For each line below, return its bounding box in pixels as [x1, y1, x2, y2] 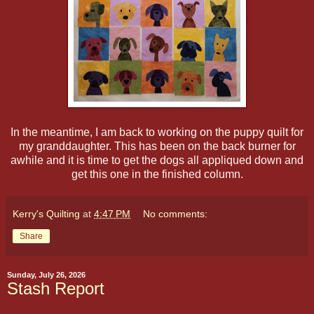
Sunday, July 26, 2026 [7, 271, 86, 280]
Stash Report [7, 279, 104, 299]
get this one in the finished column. [71, 168, 243, 181]
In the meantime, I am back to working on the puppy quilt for [11, 126, 303, 139]
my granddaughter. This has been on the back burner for [18, 140, 296, 153]
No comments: [143, 208, 208, 220]
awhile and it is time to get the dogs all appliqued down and [11, 154, 303, 167]
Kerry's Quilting [13, 208, 80, 220]
